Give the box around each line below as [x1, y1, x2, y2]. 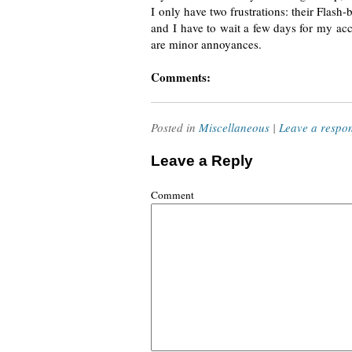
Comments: [151, 68, 211, 86]
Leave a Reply [151, 152, 253, 169]
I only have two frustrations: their [151, 3, 317, 19]
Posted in [151, 119, 199, 135]
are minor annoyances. [151, 36, 262, 52]
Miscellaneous [199, 119, 269, 135]
